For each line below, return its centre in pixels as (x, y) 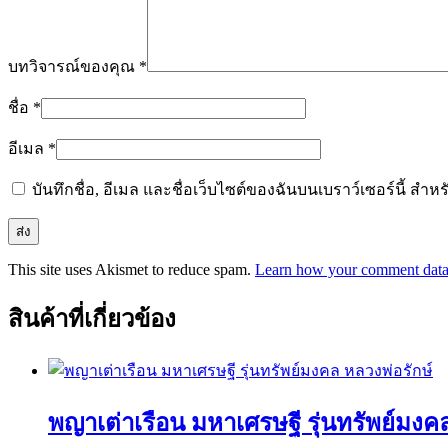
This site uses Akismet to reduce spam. (131, 270)
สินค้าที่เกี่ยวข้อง (92, 319)
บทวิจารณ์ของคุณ (73, 67)
